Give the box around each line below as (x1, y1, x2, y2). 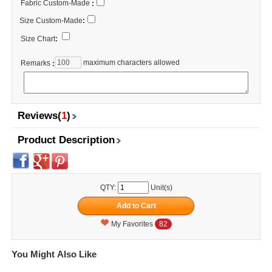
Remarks (21, 58, 50, 67)
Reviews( (18, 109, 61, 121)
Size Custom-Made (19, 16, 83, 25)
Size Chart (21, 35, 56, 44)
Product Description (18, 134, 115, 146)
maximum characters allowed (83, 58, 180, 67)
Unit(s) (148, 183, 172, 192)
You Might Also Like (12, 248, 97, 259)
